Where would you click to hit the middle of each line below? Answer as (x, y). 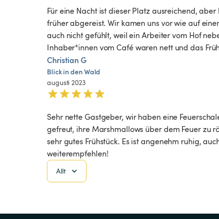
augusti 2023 (66, 83)
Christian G (67, 60)
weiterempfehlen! (78, 154)
